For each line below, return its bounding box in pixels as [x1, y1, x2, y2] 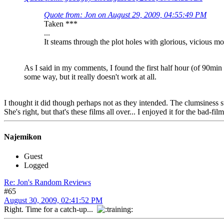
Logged [24, 160, 48, 169]
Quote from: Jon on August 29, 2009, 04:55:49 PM [44, 10, 206, 19]
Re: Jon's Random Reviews [4, 177, 91, 186]
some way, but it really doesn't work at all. [24, 72, 156, 81]
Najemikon [4, 132, 41, 141]
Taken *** [44, 19, 77, 28]
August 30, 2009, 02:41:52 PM [4, 195, 102, 204]
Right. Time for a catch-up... [4, 204, 97, 213]
